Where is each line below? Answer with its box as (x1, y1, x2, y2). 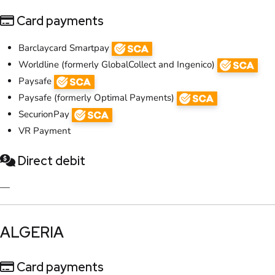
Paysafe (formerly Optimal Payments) (18, 91, 177, 104)
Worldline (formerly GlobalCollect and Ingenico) (18, 58, 217, 71)
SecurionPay (18, 107, 72, 120)
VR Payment (18, 124, 71, 137)
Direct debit (15, 152, 85, 169)
